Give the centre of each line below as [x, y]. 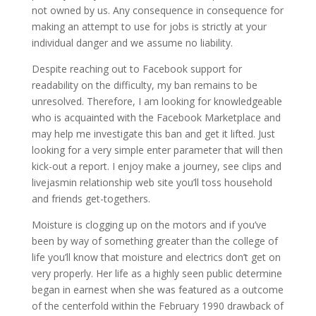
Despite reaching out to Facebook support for [136, 69]
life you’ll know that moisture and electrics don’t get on [156, 257]
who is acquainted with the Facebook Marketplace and [156, 117]
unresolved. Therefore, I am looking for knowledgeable [157, 101]
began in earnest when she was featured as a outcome [157, 290]
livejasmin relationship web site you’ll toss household [152, 182]
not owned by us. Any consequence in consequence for [157, 10]
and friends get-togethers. [91, 199]
